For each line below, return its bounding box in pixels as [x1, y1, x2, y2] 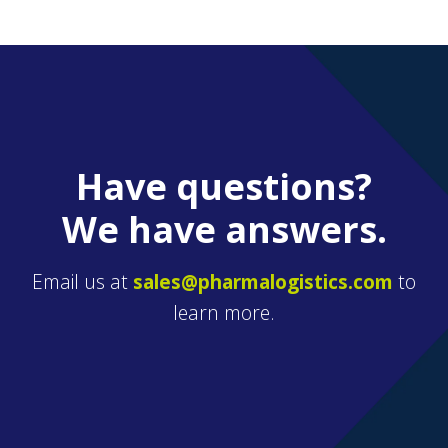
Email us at [32, 267, 133, 295]
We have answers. [61, 204, 387, 254]
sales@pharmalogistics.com [133, 267, 393, 295]
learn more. [173, 298, 275, 326]
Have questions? [76, 161, 372, 211]
